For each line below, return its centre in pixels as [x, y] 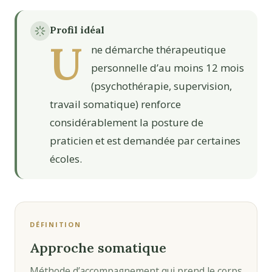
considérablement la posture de [127, 122]
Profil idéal [77, 29]
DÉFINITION [56, 225]
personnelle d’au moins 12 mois [168, 67]
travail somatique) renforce [115, 104]
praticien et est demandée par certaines [145, 140]
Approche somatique [98, 248]
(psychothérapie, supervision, [161, 86]
